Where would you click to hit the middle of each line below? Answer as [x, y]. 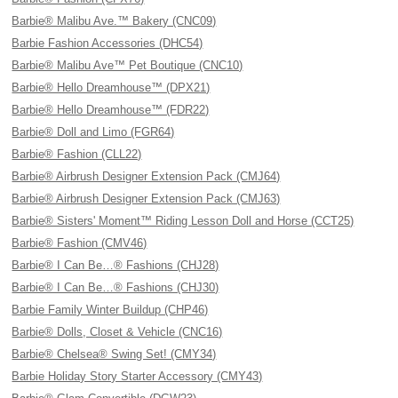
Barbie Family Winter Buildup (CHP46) [110, 310]
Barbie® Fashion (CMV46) [80, 243]
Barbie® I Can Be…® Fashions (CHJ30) [115, 287]
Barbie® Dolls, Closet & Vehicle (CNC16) [117, 332]
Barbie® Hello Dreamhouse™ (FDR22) [111, 110]
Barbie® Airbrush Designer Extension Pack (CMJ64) [146, 176]
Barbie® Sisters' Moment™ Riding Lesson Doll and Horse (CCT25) [183, 221]
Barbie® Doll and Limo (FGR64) [93, 132]
